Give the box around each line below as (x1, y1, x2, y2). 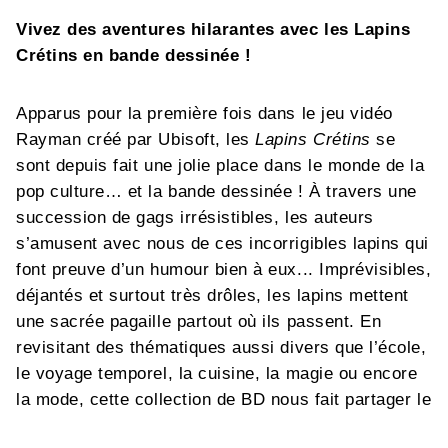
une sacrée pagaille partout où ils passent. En (16, 311, 382, 331)
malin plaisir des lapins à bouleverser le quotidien (16, 415, 412, 435)
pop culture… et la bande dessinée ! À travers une (16, 181, 417, 201)
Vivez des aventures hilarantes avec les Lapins (16, 19, 411, 39)
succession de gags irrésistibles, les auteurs (16, 207, 374, 227)
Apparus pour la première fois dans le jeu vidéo (16, 103, 393, 123)
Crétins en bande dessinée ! (16, 45, 252, 65)
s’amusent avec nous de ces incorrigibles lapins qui (16, 233, 430, 253)
